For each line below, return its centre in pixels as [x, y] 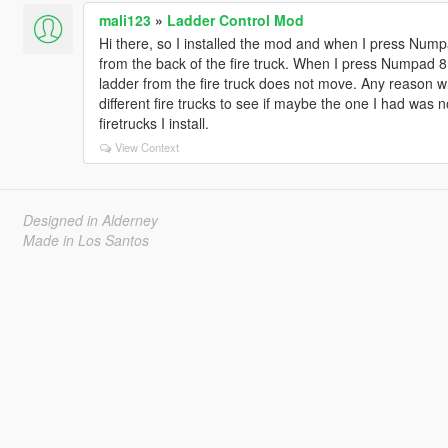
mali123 [124, 19]
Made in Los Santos [85, 239]
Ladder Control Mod [235, 19]
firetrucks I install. [153, 122]
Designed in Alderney [90, 219]
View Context [146, 146]
